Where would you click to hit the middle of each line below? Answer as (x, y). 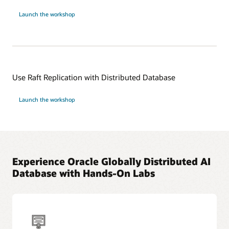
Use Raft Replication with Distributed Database (94, 77)
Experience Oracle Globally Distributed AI (111, 162)
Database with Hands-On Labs (84, 173)
